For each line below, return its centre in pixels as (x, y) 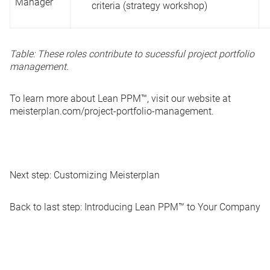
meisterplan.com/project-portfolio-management (111, 111)
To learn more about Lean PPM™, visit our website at (120, 98)
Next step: (32, 175)
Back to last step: (47, 207)
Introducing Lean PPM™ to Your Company (172, 207)
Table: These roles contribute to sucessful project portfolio (132, 54)
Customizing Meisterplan (107, 175)
